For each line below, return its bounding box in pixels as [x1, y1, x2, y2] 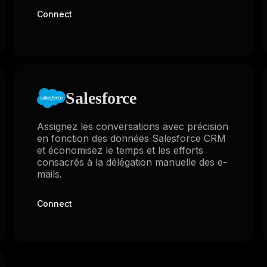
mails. [36, 167, 62, 180]
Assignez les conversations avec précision [36, 120, 228, 132]
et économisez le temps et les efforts [36, 144, 203, 156]
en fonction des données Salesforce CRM [36, 132, 226, 144]
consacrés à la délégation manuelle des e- [36, 156, 227, 168]
